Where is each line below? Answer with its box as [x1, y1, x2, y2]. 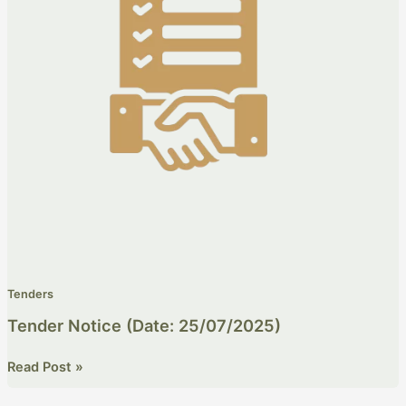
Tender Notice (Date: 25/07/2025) [6, 314, 281, 335]
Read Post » [6, 358, 83, 375]
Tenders [6, 286, 53, 301]
